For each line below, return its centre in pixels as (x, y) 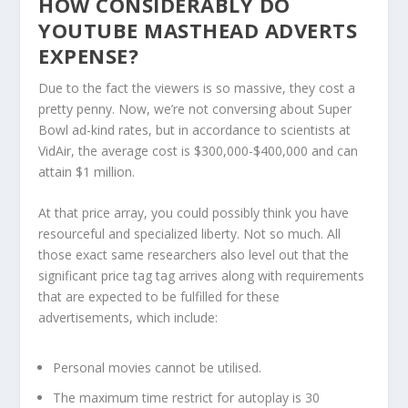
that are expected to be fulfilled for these (159, 297)
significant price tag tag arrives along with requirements (202, 276)
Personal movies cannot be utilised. (158, 368)
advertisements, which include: (128, 318)
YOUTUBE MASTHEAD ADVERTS (198, 30)
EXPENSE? (89, 55)
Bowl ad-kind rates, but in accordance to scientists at (195, 129)
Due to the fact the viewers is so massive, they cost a (197, 87)
